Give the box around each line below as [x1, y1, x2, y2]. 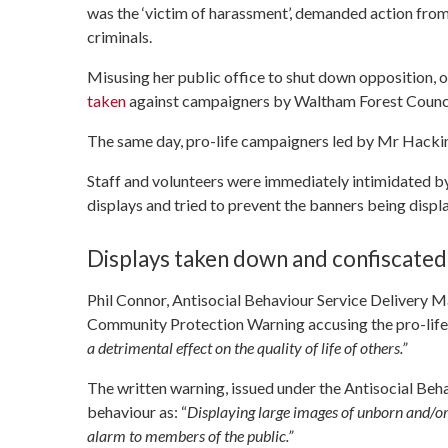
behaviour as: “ [87, 401, 187, 421]
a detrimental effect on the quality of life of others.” [87, 337, 407, 357]
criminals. [87, 27, 152, 47]
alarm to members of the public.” [87, 425, 293, 445]
